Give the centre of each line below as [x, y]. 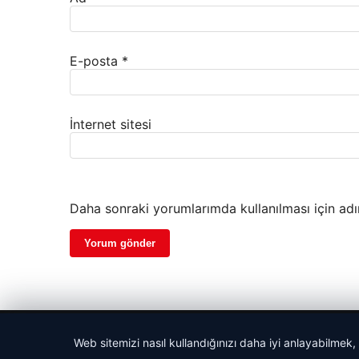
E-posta [96, 61]
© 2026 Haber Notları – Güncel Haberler [171, 333]
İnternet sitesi [111, 125]
